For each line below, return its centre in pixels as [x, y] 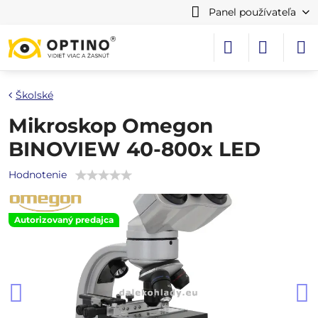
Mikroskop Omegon [111, 126]
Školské [34, 95]
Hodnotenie [38, 175]
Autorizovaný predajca [64, 220]
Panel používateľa [252, 12]
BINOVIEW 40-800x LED [135, 149]
